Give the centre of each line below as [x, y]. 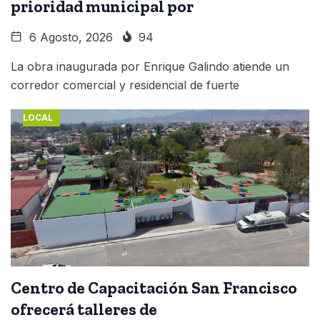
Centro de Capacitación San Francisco [154, 287]
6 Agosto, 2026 [69, 37]
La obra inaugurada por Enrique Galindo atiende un [150, 66]
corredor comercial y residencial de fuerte [125, 85]
